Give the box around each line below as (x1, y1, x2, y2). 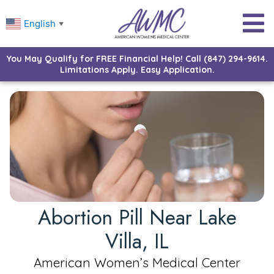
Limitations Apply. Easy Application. (59, 64, 215, 75)
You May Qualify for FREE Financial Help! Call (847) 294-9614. (6, 53, 268, 64)
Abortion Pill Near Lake (37, 202, 237, 232)
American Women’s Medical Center (34, 254, 240, 270)
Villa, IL (105, 226, 169, 256)
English (24, 17, 56, 29)
